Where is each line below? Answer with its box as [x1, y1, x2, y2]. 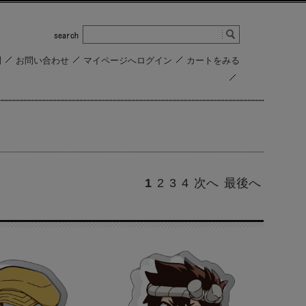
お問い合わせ [16, 55, 69, 66]
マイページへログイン [83, 55, 172, 66]
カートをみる [186, 55, 240, 66]
